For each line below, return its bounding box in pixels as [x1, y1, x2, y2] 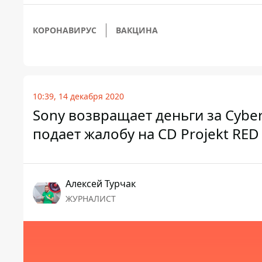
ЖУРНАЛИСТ [65, 193, 116, 205]
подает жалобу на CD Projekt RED [33, 124, 259, 144]
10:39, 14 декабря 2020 [33, 91, 124, 102]
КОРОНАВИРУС [33, 25, 96, 36]
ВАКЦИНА [116, 25, 158, 36]
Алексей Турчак [65, 177, 136, 191]
